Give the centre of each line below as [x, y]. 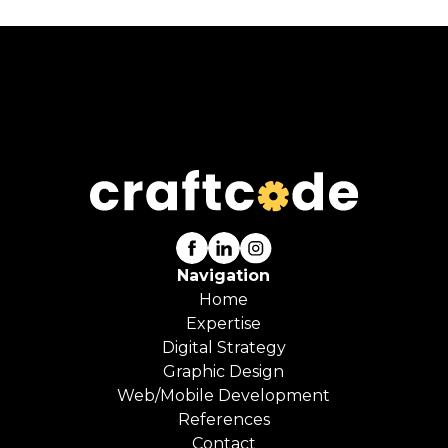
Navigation [224, 276]
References [223, 420]
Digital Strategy [223, 348]
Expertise [224, 324]
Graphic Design [224, 372]
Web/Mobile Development [224, 396]
